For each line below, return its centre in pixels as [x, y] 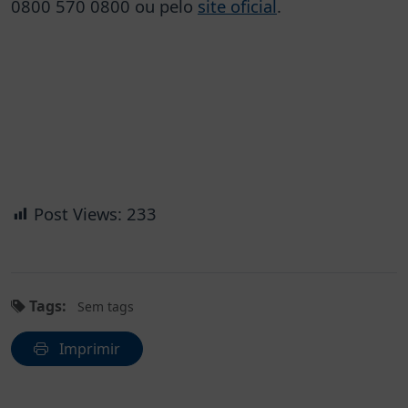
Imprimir [88, 348]
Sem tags [106, 306]
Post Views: [78, 213]
